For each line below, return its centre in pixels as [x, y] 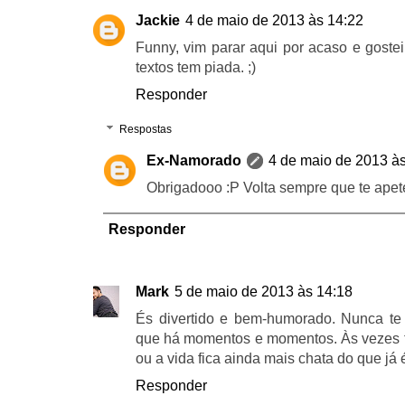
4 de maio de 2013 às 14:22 [274, 21]
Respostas [146, 130]
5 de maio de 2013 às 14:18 [264, 292]
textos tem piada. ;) [196, 68]
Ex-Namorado [194, 161]
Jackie [158, 21]
